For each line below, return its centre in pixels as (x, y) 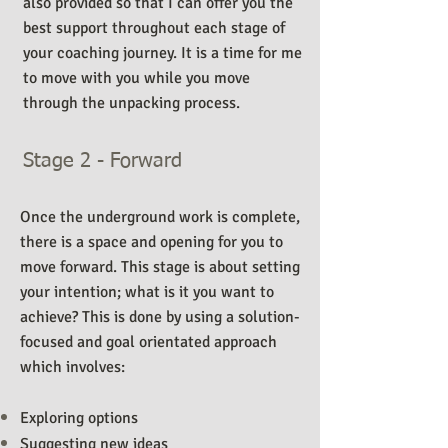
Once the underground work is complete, (160, 217)
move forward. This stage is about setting (160, 267)
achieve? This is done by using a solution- (160, 317)
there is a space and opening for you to (151, 242)
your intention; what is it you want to (147, 292)
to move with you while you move (136, 78)
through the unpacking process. (131, 103)
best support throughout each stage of (154, 28)
